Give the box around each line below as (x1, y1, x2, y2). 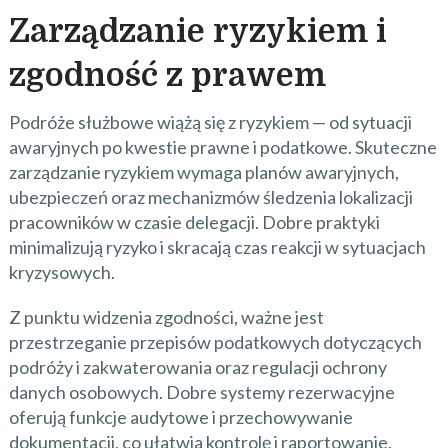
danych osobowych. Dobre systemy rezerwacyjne (8, 381, 395, 404)
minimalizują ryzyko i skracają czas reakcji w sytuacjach (8, 236, 426, 259)
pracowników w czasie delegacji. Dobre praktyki (8, 211, 380, 234)
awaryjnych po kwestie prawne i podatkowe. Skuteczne (8, 136, 437, 159)
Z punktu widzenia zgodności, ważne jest (8, 306, 324, 329)
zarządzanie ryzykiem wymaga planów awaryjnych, (8, 161, 399, 184)
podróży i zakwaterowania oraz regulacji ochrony (8, 356, 387, 379)
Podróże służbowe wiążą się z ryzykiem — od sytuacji (8, 111, 412, 134)
